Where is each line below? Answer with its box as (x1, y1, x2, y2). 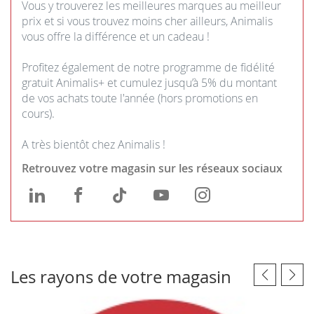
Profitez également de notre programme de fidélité (22, 59, 275, 75)
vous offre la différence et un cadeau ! (22, 28, 210, 44)
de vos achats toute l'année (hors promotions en (22, 90, 258, 106)
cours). (22, 105, 55, 121)
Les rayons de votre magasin (11, 266, 231, 288)
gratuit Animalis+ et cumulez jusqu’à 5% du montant (22, 74, 277, 90)
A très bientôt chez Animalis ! (22, 136, 165, 152)
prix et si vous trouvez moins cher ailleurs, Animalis (22, 13, 273, 29)
